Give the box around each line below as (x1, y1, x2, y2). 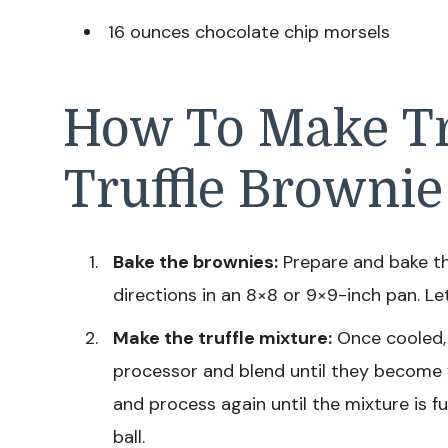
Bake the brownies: (113, 249, 278, 274)
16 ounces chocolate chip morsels (108, 19, 390, 44)
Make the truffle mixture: (113, 325, 332, 350)
